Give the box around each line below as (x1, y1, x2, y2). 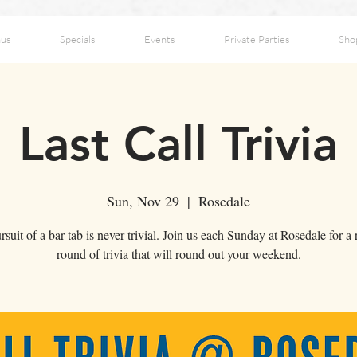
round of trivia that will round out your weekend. (56, 245, 301, 262)
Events (143, 33, 175, 45)
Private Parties (223, 33, 290, 45)
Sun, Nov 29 (107, 191, 179, 210)
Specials (59, 33, 96, 45)
